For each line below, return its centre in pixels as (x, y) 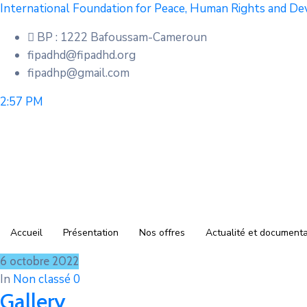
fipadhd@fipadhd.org (82, 55)
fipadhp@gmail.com (78, 73)
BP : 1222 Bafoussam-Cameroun (122, 37)
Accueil (26, 233)
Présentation (91, 233)
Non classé (42, 279)
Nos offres (162, 233)
